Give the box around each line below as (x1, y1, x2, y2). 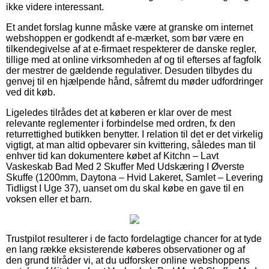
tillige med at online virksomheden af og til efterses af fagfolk (6, 54, 261, 65)
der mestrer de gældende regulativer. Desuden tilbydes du (6, 65, 252, 76)
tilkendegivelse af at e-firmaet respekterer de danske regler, (6, 43, 256, 54)
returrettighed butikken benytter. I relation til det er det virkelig (6, 128, 263, 139)
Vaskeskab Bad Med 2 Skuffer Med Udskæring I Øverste (6, 161, 244, 172)
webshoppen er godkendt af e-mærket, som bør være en (6, 32, 244, 43)
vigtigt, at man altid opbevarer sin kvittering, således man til (6, 139, 256, 150)
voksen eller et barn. (6, 193, 92, 204)
